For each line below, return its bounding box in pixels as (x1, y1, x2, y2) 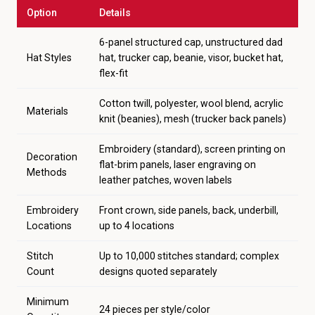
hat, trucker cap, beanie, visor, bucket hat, (99, 52, 283, 63)
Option (27, 7, 57, 18)
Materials (27, 105, 68, 117)
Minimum (27, 296, 69, 307)
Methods (27, 167, 67, 178)
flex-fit (99, 67, 128, 79)
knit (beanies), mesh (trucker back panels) (99, 113, 286, 124)
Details (99, 7, 131, 18)
